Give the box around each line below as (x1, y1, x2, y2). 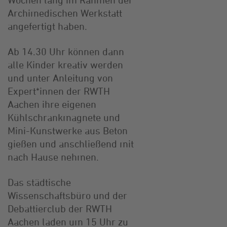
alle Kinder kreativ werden (8, 58, 123, 70)
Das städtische (8, 176, 71, 188)
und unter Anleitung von (8, 71, 113, 84)
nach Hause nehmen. (8, 150, 99, 163)
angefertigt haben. (8, 20, 87, 32)
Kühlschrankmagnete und (8, 111, 120, 123)
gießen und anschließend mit (8, 137, 134, 149)
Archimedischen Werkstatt (8, 7, 122, 19)
